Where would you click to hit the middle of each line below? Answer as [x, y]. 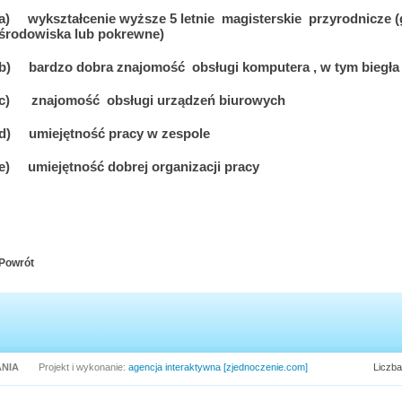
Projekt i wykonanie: [83, 367]
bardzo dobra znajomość [107, 67]
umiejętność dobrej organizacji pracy [144, 166]
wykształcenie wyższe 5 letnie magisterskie [165, 18]
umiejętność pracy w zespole [119, 133]
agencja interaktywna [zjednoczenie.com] [218, 367]
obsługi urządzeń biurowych [196, 100]
